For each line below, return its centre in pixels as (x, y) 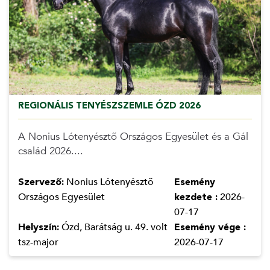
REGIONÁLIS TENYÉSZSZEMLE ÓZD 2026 (109, 106)
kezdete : (196, 197)
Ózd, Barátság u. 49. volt (113, 228)
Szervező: (41, 182)
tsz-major (38, 243)
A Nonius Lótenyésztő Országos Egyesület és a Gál (133, 137)
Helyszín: (38, 228)
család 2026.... (50, 151)
